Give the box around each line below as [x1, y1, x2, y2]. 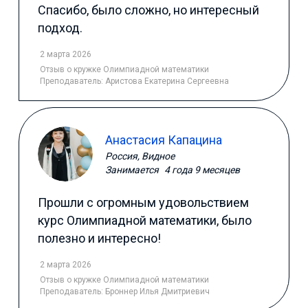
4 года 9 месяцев [164, 164, 240, 176]
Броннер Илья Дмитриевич [105, 286, 210, 296]
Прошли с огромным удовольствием [38, 195, 249, 210]
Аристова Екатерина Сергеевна [105, 76, 229, 86]
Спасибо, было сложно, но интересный [38, 2, 259, 17]
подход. [38, 20, 82, 35]
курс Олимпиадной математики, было [38, 212, 252, 228]
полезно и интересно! [38, 230, 161, 245]
